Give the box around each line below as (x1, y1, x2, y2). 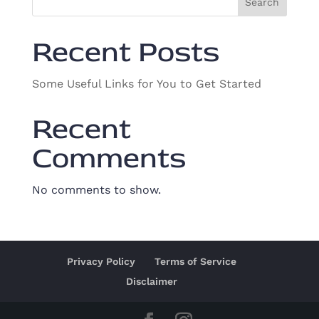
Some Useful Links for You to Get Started (31, 77, 261, 90)
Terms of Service (154, 256, 236, 267)
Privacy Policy (66, 256, 135, 267)
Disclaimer (125, 276, 177, 287)
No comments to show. (31, 183, 161, 197)
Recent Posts (31, 34, 219, 70)
